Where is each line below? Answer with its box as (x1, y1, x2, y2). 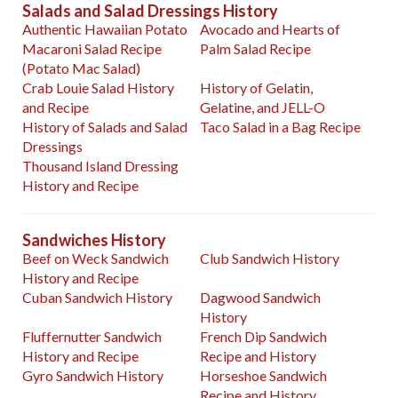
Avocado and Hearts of (200, 20, 341, 38)
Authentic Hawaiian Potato (22, 20, 187, 38)
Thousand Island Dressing (22, 157, 179, 175)
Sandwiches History (22, 230, 166, 251)
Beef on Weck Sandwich (22, 250, 169, 267)
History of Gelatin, (200, 79, 314, 97)
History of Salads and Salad (22, 118, 187, 136)
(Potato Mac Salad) (22, 60, 140, 77)
